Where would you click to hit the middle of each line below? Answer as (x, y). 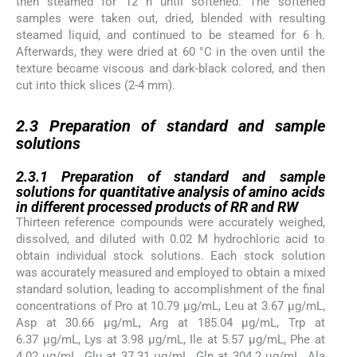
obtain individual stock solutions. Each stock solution (171, 255)
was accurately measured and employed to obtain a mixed (171, 272)
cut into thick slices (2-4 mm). (96, 86)
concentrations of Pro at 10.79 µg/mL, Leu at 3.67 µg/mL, (171, 306)
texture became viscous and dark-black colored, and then (171, 69)
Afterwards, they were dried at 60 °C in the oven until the (171, 52)
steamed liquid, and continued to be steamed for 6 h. (171, 35)
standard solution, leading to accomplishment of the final (171, 289)
